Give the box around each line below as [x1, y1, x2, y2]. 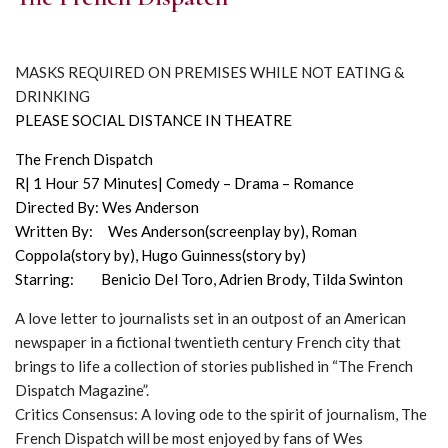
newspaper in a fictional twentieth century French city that [15, 333, 401, 351]
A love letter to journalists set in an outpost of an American [15, 309, 406, 327]
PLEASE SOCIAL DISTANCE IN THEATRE [15, 111, 292, 129]
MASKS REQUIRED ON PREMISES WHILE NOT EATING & [15, 63, 404, 81]
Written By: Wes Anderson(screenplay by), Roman [15, 222, 357, 240]
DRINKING [15, 87, 90, 105]
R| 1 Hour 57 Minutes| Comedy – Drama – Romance [15, 174, 354, 192]
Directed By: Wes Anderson [15, 198, 199, 216]
